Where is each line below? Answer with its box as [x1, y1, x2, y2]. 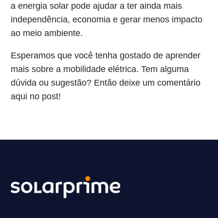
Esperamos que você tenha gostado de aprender [11, 51, 201, 60]
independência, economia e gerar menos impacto [11, 15, 203, 24]
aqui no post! [11, 91, 61, 101]
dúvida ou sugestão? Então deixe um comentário [11, 78, 201, 88]
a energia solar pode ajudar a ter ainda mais [11, 1, 182, 11]
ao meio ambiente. [11, 28, 83, 38]
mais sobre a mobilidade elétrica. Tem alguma [11, 64, 189, 74]
